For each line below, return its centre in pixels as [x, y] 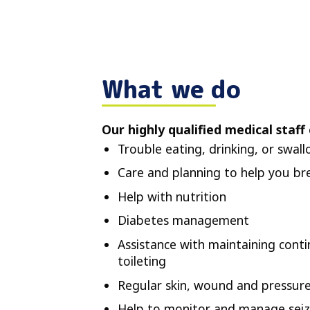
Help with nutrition [172, 196]
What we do [171, 89]
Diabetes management [183, 220]
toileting [142, 261]
